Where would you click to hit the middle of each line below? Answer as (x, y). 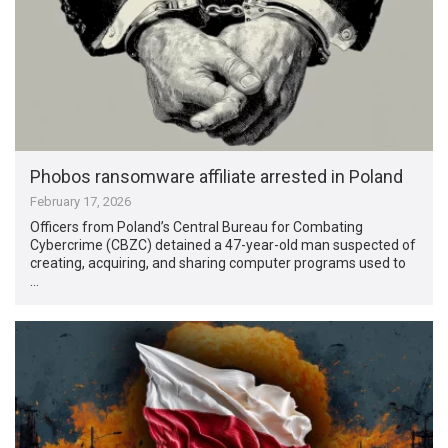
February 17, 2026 (81, 202)
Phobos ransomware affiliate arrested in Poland (217, 177)
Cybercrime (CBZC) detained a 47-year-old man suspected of (223, 245)
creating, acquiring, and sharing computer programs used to (218, 263)
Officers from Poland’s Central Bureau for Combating (197, 227)
